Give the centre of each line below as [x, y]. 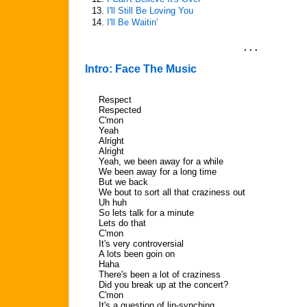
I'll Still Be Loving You [150, 11]
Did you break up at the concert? [163, 285]
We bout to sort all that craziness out [172, 192]
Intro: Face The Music [141, 69]
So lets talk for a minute [146, 213]
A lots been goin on [137, 254]
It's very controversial [141, 244]
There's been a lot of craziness [160, 274]
